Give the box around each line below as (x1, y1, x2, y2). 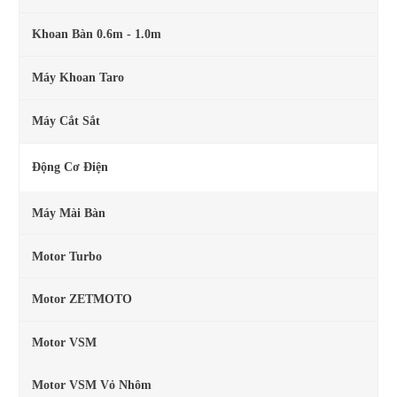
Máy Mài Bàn (31, 206, 105, 220)
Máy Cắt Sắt (31, 114, 100, 128)
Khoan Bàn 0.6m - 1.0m (31, 27, 161, 42)
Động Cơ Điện (31, 160, 108, 175)
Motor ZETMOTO (31, 292, 132, 307)
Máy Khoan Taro (31, 71, 124, 85)
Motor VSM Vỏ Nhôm (31, 378, 152, 393)
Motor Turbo (31, 249, 102, 263)
